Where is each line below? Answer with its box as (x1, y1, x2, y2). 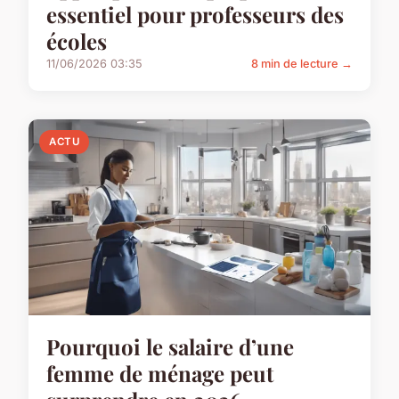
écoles (46, 27, 107, 56)
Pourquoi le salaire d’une (46, 331, 294, 361)
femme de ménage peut (46, 358, 273, 387)
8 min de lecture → (251, 57, 353, 71)
